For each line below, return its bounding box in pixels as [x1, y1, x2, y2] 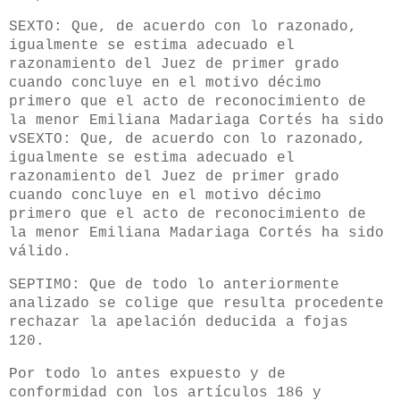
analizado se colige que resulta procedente [9, 296, 384, 312]
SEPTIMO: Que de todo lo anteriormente [9, 277, 339, 294]
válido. [9, 244, 71, 261]
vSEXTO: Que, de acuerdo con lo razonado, [9, 131, 366, 148]
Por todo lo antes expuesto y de [9, 366, 286, 383]
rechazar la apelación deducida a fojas [9, 314, 348, 331]
